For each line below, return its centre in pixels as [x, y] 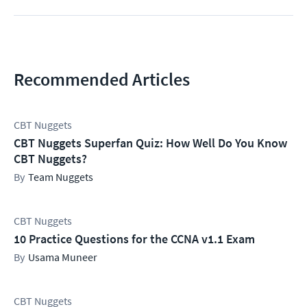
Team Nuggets [61, 177]
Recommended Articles [102, 79]
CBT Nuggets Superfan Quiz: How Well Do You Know [150, 143]
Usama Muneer [63, 257]
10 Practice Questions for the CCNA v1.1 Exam [134, 239]
